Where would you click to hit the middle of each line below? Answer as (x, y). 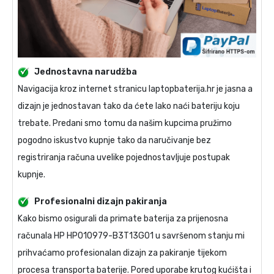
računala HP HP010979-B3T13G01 (86, 236)
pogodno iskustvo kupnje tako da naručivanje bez (114, 141)
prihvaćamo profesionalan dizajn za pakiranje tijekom (122, 253)
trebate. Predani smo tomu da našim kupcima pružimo (125, 124)
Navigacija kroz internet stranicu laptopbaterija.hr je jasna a (135, 89)
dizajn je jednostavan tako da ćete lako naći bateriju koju (129, 106)
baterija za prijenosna (186, 219)
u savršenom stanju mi (199, 236)
